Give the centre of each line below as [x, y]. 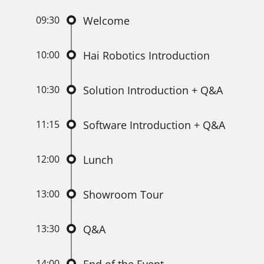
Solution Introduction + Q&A [153, 90]
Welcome [107, 21]
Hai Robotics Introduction [147, 56]
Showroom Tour [123, 195]
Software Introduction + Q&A [154, 125]
